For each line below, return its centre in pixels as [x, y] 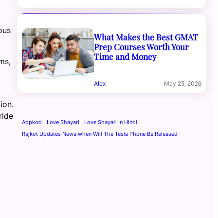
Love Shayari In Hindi [111, 123]
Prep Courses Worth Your [141, 46]
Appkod [32, 123]
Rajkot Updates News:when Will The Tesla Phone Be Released [100, 134]
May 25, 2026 [182, 84]
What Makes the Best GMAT [146, 36]
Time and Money [125, 56]
